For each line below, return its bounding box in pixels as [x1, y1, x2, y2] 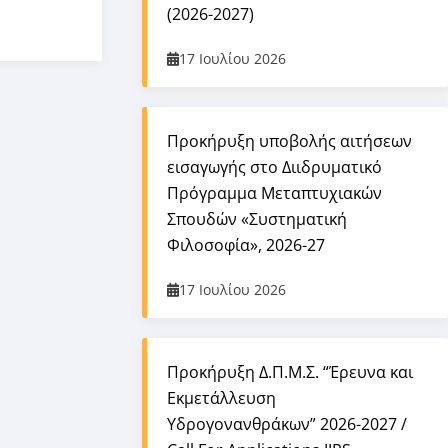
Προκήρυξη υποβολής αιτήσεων [167, 130, 412, 152]
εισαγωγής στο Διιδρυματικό [167, 156, 382, 178]
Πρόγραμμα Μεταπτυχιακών [167, 182, 382, 204]
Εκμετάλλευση [167, 387, 276, 409]
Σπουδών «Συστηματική [167, 208, 347, 230]
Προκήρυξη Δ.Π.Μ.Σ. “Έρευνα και [167, 361, 413, 383]
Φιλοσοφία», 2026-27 [167, 234, 325, 256]
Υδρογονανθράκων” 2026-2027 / [167, 413, 407, 435]
